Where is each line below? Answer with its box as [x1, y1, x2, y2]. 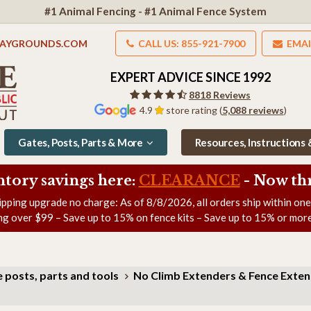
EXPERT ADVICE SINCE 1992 [110, 69, 271, 85]
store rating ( [163, 103, 222, 116]
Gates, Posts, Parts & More [18, 135, 143, 149]
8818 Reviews [189, 88, 251, 101]
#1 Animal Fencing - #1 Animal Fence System [44, 4, 267, 17]
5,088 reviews [221, 103, 284, 116]
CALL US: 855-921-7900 [136, 37, 245, 49]
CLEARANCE [138, 171, 240, 189]
